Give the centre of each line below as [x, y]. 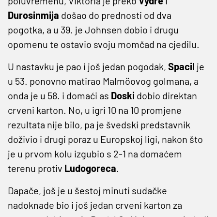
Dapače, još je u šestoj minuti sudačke [87, 190]
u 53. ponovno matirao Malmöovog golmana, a [103, 81]
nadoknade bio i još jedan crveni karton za [95, 205]
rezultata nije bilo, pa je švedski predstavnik [99, 124]
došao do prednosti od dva [116, 15]
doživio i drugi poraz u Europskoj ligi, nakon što [105, 139]
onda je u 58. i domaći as [59, 95]
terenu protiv [36, 168]
